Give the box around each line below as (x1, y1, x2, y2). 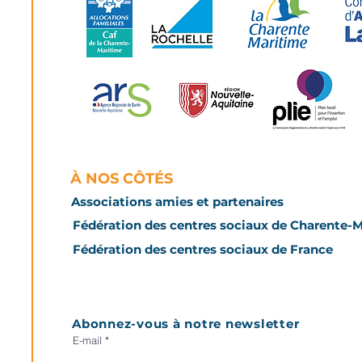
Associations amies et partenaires (70, 193, 284, 209)
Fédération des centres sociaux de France (73, 241, 333, 257)
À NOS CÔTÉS (70, 170, 173, 187)
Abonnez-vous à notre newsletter (72, 316, 300, 331)
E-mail (73, 334, 102, 347)
